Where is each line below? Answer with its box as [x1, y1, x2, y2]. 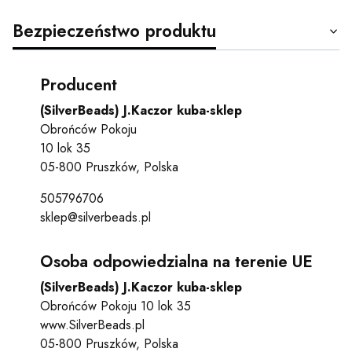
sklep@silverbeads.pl [39, 207, 151, 226]
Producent [39, 72, 117, 97]
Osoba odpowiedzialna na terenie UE [39, 249, 313, 273]
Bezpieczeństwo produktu [13, 17, 216, 43]
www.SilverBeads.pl [39, 315, 145, 334]
